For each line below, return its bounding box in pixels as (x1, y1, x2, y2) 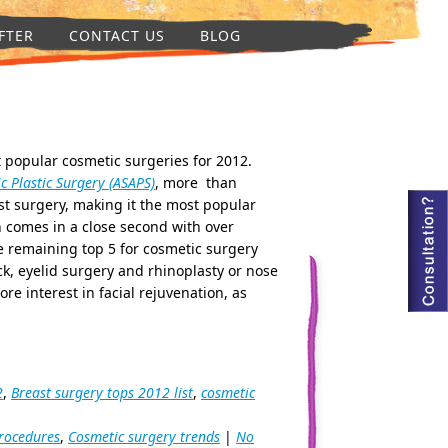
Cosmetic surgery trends (68, 427, 220, 446)
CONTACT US (69, 26, 165, 45)
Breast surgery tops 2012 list (11, 383, 193, 402)
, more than (155, 173, 237, 192)
